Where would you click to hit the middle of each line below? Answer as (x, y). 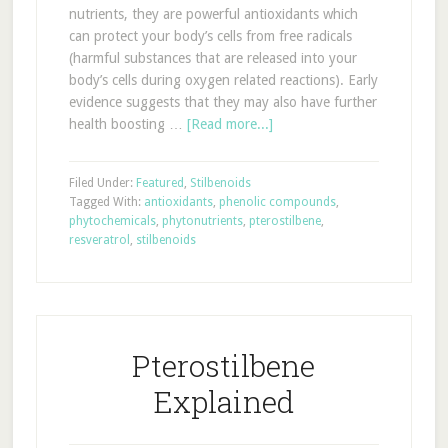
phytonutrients (202, 221)
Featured (159, 183)
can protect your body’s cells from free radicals (210, 36)
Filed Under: (102, 183)
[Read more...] (229, 124)
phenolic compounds (277, 202)
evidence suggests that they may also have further (222, 102)
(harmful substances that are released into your (212, 58)
